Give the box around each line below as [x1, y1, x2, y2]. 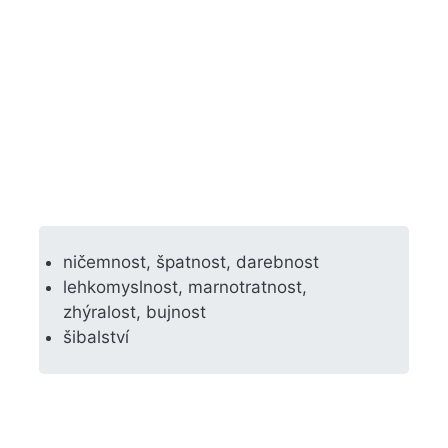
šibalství [63, 326, 129, 347]
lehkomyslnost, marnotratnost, [63, 276, 307, 297]
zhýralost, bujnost [63, 301, 206, 322]
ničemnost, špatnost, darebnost [63, 251, 319, 272]
